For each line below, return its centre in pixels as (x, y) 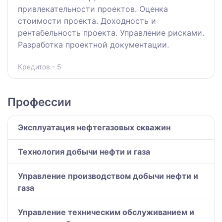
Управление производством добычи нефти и (108, 176)
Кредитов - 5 (40, 67)
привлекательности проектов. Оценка (93, 9)
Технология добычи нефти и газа (84, 152)
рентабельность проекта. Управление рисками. (111, 33)
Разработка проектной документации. (93, 45)
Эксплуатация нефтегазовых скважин (94, 128)
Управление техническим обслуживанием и (106, 212)
